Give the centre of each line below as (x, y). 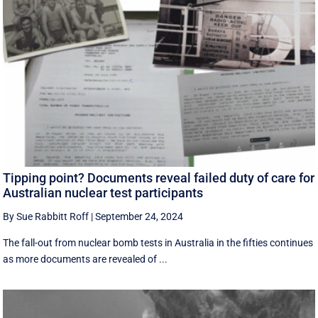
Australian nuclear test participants (103, 192)
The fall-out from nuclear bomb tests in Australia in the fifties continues (158, 242)
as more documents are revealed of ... (86, 259)
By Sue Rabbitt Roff (46, 216)
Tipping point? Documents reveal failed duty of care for (159, 177)
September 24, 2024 (139, 216)
